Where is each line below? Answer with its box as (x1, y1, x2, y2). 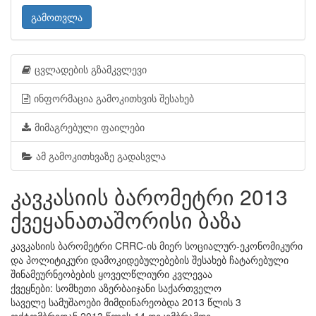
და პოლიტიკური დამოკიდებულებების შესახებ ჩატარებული (11, 253, 288, 267)
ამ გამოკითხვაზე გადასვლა (36, 149, 166, 163)
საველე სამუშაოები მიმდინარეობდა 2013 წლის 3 (11, 295, 241, 309)
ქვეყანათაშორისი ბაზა (11, 205, 241, 235)
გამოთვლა (31, 10, 83, 24)
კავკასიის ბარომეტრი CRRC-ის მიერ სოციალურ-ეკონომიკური (11, 238, 303, 253)
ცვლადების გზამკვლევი (35, 62, 147, 76)
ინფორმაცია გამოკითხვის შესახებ (34, 91, 194, 105)
